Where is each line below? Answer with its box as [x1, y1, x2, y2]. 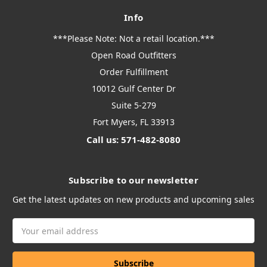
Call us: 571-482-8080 [86, 133, 181, 146]
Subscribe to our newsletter [69, 174, 198, 187]
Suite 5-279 [111, 100, 156, 111]
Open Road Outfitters [91, 49, 176, 61]
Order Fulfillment [99, 66, 168, 78]
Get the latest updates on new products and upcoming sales [13, 194, 254, 206]
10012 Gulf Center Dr [91, 83, 176, 95]
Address [13, 231, 46, 243]
